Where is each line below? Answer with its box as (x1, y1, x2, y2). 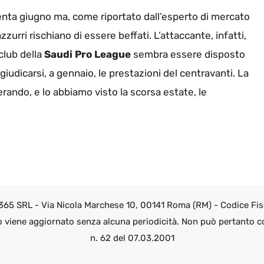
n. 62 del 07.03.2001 (90, 233, 174, 244)
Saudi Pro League (44, 48, 131, 61)
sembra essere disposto (131, 48, 245, 61)
